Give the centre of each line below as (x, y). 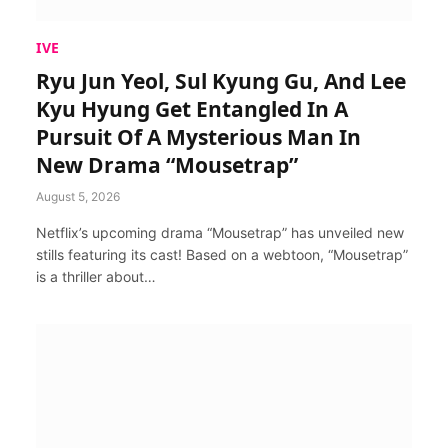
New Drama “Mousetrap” (167, 164)
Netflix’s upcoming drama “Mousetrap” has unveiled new (220, 232)
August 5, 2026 (78, 196)
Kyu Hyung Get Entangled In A (192, 108)
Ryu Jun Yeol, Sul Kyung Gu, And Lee (221, 80)
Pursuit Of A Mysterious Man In (198, 136)
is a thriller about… (96, 276)
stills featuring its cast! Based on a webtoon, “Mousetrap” (222, 254)
